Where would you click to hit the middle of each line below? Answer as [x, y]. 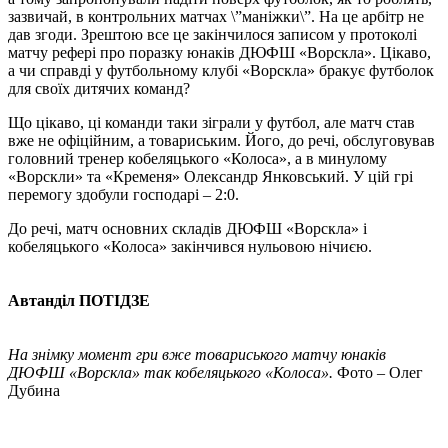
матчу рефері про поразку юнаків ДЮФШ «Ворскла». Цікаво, [219, 52]
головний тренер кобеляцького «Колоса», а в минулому [197, 158]
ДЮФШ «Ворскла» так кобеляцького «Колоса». [172, 372]
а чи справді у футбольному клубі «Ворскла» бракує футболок [221, 70]
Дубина [34, 390]
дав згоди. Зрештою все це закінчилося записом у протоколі [212, 34]
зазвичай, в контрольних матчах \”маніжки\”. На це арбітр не [216, 16]
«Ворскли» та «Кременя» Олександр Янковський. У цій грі [210, 176]
